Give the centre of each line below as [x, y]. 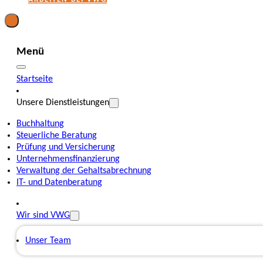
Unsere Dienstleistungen [63, 102]
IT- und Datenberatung [59, 182]
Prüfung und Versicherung [66, 147]
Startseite [35, 79]
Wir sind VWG [43, 215]
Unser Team [48, 240]
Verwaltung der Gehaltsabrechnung [84, 171]
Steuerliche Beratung [57, 135]
